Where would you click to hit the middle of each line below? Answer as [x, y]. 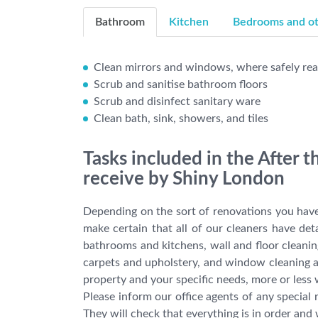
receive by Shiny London [184, 179]
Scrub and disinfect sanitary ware [177, 102]
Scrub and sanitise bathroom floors [181, 85]
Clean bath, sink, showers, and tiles [181, 119]
